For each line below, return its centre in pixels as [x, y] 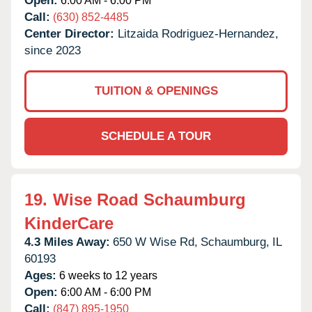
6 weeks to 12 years [107, 275]
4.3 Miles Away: [67, 242]
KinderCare [69, 223]
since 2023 [53, 50]
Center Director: [71, 33]
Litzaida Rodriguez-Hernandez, [198, 33]
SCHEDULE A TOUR [156, 136]
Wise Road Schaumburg [149, 199]
